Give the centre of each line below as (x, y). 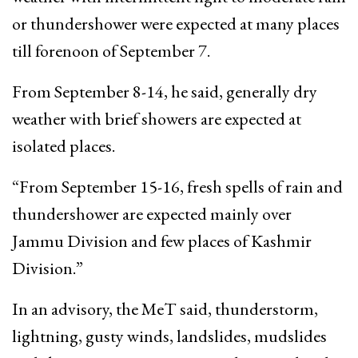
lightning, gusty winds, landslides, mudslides (169, 336)
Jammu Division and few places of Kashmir (162, 241)
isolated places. (64, 145)
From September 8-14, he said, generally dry (165, 91)
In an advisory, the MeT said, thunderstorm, (165, 308)
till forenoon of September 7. (111, 50)
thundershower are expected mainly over (152, 213)
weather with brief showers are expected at (157, 118)
